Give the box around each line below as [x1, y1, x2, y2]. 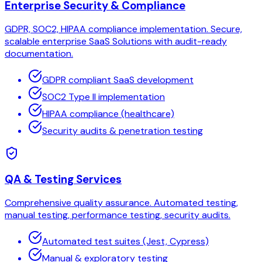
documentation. [5, 47, 73, 60]
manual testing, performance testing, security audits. [5, 209, 230, 222]
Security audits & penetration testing [42, 124, 203, 137]
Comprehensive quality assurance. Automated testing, [5, 196, 238, 209]
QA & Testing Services [5, 172, 122, 187]
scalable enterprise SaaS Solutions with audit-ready [5, 35, 227, 47]
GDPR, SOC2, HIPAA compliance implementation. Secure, [5, 22, 242, 35]
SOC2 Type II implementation [42, 90, 165, 103]
